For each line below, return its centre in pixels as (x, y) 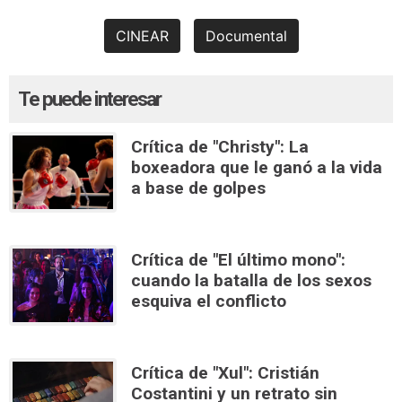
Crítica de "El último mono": (238, 259)
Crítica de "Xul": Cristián (225, 372)
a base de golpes (198, 188)
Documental (246, 35)
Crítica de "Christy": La (220, 146)
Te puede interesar (89, 98)
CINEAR (142, 35)
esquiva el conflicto (209, 301)
